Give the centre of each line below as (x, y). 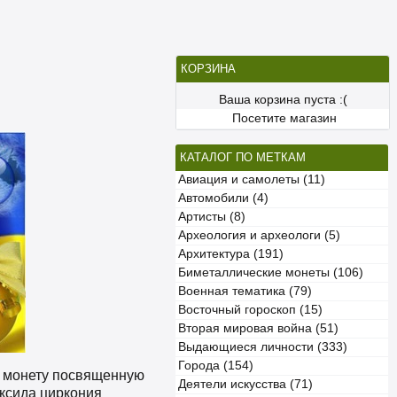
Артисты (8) (212, 217)
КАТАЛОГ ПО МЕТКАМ (243, 157)
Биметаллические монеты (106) (271, 272)
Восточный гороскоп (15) (250, 310)
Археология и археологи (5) (259, 235)
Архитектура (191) (231, 254)
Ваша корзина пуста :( (283, 100)
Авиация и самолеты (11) (252, 179)
